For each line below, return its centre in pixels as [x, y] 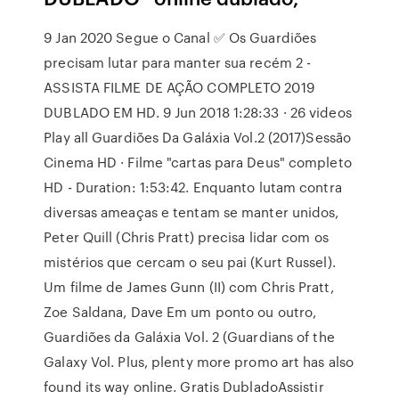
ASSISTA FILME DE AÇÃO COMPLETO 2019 [179, 87]
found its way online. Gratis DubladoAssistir [184, 387]
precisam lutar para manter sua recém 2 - [178, 62]
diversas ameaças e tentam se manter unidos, [191, 212]
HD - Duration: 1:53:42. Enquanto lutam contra [193, 187]
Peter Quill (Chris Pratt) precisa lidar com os [186, 237]
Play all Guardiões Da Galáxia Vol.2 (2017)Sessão [198, 137]
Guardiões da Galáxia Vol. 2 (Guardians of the [189, 337]
